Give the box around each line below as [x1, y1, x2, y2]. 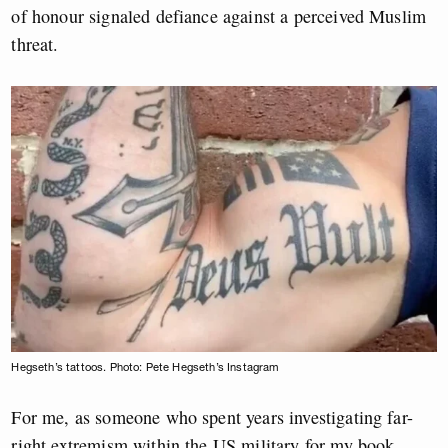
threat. [11, 32, 59, 57]
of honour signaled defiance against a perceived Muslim [11, 4, 427, 29]
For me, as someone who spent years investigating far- [11, 404, 413, 429]
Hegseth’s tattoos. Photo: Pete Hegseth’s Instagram [11, 359, 280, 374]
